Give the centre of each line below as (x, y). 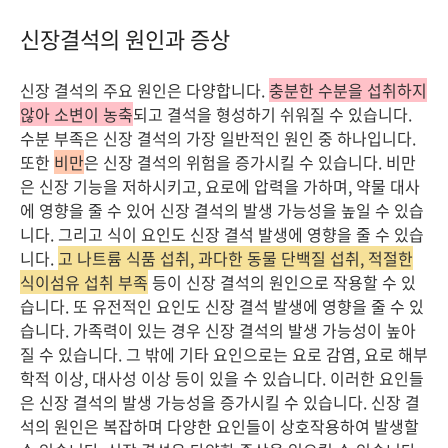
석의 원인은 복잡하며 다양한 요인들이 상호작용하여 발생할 (219, 426)
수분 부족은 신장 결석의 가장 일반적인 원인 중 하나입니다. (218, 138)
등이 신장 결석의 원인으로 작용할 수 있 (282, 282)
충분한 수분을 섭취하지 (348, 90)
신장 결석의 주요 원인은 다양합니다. (144, 90)
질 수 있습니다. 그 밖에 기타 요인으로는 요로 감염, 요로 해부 (224, 354)
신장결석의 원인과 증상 (125, 38)
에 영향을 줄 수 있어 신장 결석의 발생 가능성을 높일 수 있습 (222, 210)
